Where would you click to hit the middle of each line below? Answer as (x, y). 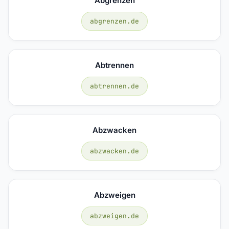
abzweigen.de (114, 216)
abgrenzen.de (114, 21)
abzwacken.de (114, 151)
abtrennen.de (114, 86)
